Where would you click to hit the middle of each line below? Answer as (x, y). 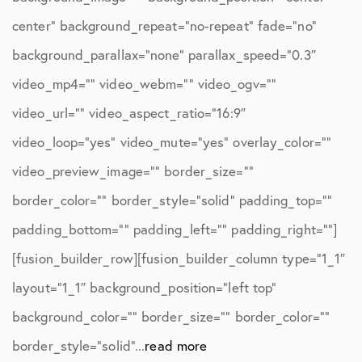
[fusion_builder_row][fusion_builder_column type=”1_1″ (179, 258)
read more (176, 345)
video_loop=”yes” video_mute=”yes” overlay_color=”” (172, 142)
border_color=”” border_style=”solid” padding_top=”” (173, 200)
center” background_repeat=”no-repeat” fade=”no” (164, 25)
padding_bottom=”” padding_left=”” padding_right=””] (175, 229)
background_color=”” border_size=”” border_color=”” (171, 316)
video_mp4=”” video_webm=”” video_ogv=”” (144, 84)
